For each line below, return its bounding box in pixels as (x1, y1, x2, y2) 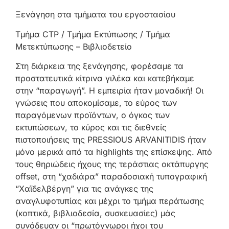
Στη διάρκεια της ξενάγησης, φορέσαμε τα (15, 61, 184, 72)
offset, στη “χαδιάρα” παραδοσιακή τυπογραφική (15, 171, 207, 182)
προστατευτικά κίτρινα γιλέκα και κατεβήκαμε (15, 73, 194, 84)
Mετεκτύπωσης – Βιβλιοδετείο (15, 41, 132, 52)
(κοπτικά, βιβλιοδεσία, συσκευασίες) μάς (15, 208, 175, 219)
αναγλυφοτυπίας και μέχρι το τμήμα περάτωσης (15, 196, 204, 207)
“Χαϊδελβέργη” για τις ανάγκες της (15, 184, 153, 194)
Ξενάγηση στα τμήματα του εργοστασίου (15, 9, 175, 20)
